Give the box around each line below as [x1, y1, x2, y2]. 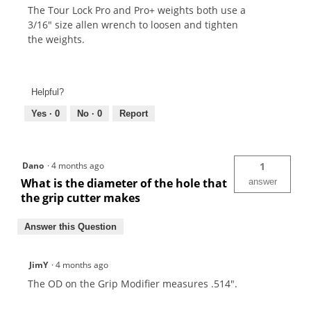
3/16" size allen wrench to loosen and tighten [28, 18, 238, 32]
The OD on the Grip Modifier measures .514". [28, 276, 237, 290]
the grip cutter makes [21, 190, 140, 205]
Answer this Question [24, 221, 117, 232]
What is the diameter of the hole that [21, 175, 227, 191]
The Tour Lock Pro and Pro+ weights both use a [28, 3, 246, 17]
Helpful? [31, 86, 64, 97]
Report [119, 108, 148, 119]
